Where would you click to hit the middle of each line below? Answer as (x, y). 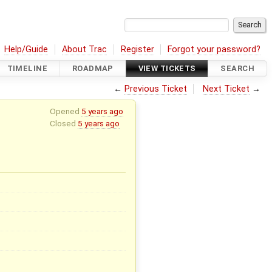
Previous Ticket (155, 89)
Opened (65, 111)
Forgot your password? (214, 49)
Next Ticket (226, 89)
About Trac (85, 49)
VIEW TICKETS (167, 69)
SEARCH (237, 69)
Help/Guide (26, 49)
